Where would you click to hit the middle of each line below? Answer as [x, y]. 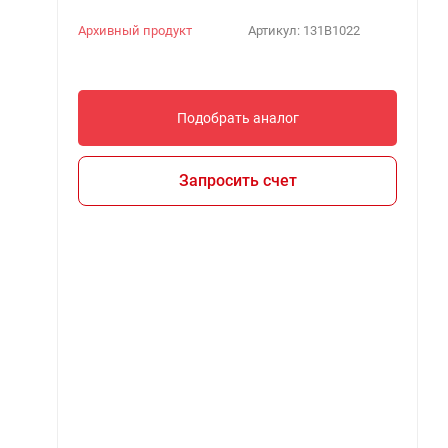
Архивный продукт [135, 30]
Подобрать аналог [237, 117]
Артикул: [275, 30]
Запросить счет [237, 181]
